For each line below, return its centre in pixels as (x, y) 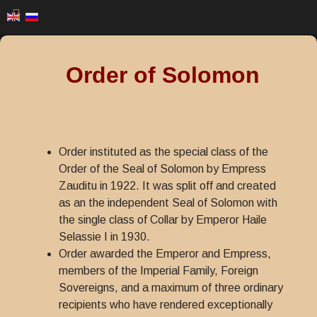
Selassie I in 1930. (104, 237)
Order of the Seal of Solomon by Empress (162, 169)
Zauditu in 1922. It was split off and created (167, 186)
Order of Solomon (163, 75)
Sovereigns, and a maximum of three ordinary (171, 288)
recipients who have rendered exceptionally (166, 305)
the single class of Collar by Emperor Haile (163, 220)
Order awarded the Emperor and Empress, (165, 254)
